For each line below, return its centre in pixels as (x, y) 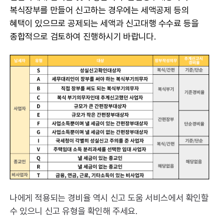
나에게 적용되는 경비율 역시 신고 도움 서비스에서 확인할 (109, 198)
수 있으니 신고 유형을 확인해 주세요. (74, 211)
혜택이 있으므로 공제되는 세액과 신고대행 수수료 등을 (104, 23)
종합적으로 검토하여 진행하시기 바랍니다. (83, 36)
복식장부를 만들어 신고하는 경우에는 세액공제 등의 (99, 10)
